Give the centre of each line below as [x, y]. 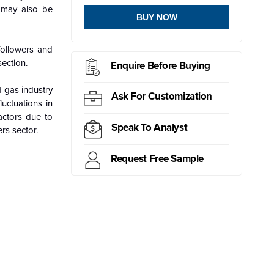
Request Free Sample [157, 158]
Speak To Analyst [150, 128]
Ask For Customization [162, 97]
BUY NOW [157, 17]
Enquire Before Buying [161, 65]
